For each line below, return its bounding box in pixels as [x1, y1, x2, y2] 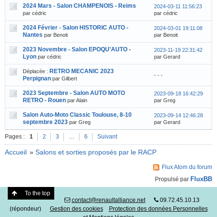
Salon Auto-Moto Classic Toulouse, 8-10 [23, 111, 132, 118]
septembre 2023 [23, 119, 68, 125]
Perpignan [23, 75, 51, 82]
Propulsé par [155, 176, 190, 183]
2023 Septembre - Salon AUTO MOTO [23, 90, 125, 96]
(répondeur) [9, 205, 50, 213]
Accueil [5, 148, 27, 156]
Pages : [5, 133, 25, 140]
